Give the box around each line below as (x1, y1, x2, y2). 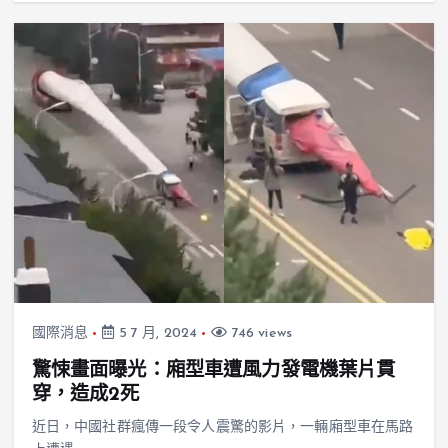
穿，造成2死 (31, 385, 140, 406)
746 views (227, 326, 293, 342)
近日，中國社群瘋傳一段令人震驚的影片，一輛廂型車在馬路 (31, 420, 414, 436)
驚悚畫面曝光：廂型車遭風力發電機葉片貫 (31, 361, 396, 382)
